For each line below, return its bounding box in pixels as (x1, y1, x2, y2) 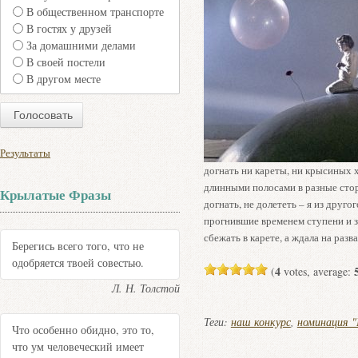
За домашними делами (26, 38, 136, 54)
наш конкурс (230, 314, 291, 329)
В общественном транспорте (26, 4, 164, 20)
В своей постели (26, 54, 105, 70)
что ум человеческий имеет (12, 339, 144, 354)
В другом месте (26, 71, 101, 87)
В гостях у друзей (26, 21, 112, 37)
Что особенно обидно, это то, (12, 322, 154, 337)
